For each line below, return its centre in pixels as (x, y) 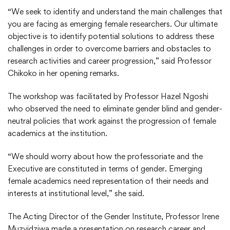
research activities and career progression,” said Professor (110, 61)
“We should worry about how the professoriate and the (105, 157)
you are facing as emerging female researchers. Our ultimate (113, 24)
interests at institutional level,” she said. (76, 194)
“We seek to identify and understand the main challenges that (115, 12)
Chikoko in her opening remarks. (63, 73)
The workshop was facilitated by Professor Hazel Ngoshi (108, 97)
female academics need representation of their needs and (108, 181)
